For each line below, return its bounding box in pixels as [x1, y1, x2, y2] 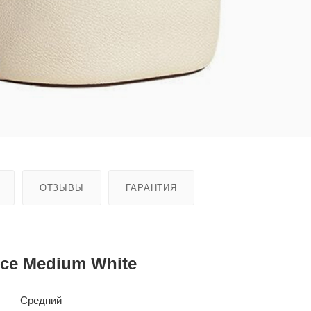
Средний [20, 294, 62, 306]
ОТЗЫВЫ [39, 182, 84, 193]
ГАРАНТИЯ [126, 182, 177, 193]
